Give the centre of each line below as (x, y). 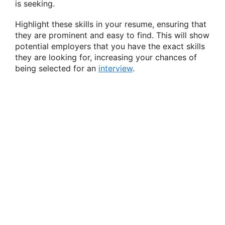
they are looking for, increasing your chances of (106, 57)
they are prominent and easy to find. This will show (112, 35)
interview (116, 68)
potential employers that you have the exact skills (110, 46)
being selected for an (57, 68)
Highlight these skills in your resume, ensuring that (111, 24)
